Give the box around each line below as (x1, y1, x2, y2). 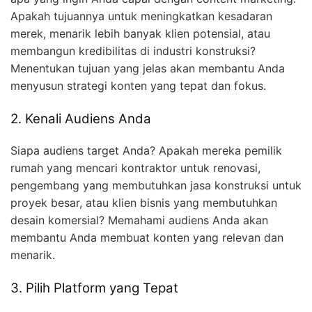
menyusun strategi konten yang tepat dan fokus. (10, 79, 266, 93)
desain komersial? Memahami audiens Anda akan (10, 212, 268, 227)
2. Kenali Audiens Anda (10, 111, 151, 127)
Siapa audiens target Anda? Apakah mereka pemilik (10, 143, 282, 157)
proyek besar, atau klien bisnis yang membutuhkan (10, 195, 277, 210)
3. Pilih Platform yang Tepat (10, 279, 178, 296)
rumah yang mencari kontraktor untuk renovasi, (10, 160, 260, 175)
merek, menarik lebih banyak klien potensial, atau (10, 26, 270, 41)
